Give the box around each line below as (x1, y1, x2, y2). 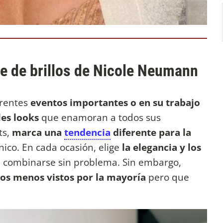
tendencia (64, 125, 111, 139)
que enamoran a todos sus (41, 110, 161, 124)
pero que (146, 170, 189, 184)
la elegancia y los (122, 140, 201, 154)
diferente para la (111, 125, 191, 139)
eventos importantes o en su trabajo (30, 95, 200, 109)
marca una (12, 125, 64, 139)
